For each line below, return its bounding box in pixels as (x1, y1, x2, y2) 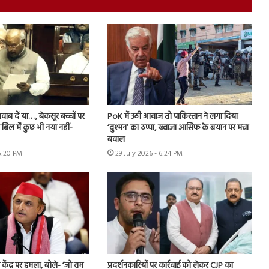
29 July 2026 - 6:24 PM (115, 148, 183, 160)
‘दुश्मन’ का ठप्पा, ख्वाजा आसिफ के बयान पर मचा (107, 121, 249, 136)
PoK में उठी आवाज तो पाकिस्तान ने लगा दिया (107, 110, 238, 124)
